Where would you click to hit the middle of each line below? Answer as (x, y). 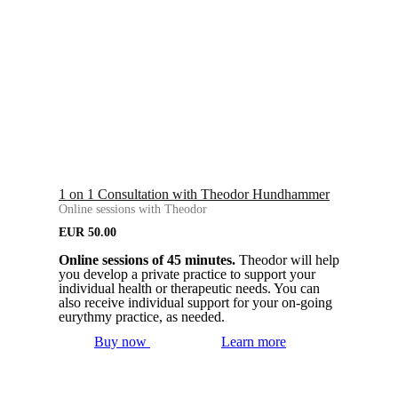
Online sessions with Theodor (133, 209)
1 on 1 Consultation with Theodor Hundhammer (194, 194)
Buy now (120, 341)
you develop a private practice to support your (187, 274)
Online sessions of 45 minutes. (149, 259)
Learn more (254, 341)
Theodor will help (289, 259)
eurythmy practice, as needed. (142, 316)
